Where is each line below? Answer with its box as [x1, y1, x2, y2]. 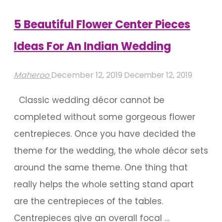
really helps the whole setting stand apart [14, 178, 194, 191]
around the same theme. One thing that [14, 162, 188, 174]
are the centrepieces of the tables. [14, 195, 163, 208]
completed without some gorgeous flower [14, 111, 195, 123]
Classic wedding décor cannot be [14, 94, 165, 107]
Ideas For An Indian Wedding [14, 39, 171, 54]
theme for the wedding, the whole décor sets [14, 145, 208, 157]
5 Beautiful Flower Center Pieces [14, 17, 190, 32]
